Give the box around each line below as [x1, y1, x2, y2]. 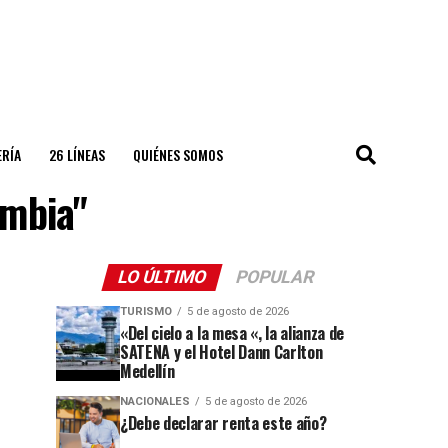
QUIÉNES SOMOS [132, 144, 223, 165]
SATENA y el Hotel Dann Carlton [120, 340, 323, 364]
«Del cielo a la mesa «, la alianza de [120, 321, 345, 345]
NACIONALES [120, 395, 190, 408]
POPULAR [233, 267, 317, 287]
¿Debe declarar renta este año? [120, 411, 327, 435]
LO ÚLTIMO [115, 267, 209, 287]
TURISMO [120, 305, 172, 318]
